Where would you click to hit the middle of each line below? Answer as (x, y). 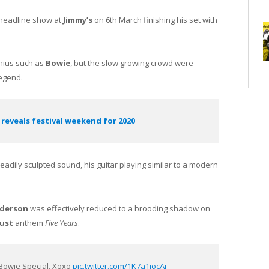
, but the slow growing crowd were (132, 63)
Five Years (62, 222)
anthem (29, 222)
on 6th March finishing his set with (155, 20)
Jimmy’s (78, 20)
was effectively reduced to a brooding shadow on (119, 208)
